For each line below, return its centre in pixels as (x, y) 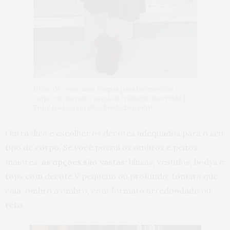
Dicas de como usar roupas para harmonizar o (106, 89)
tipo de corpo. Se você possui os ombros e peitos (101, 148)
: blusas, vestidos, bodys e (174, 162)
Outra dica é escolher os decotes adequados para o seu (114, 133)
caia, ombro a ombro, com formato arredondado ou (108, 191)
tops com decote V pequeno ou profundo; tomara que (111, 176)
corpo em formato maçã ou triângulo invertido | (109, 99)
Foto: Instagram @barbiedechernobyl (93, 108)
